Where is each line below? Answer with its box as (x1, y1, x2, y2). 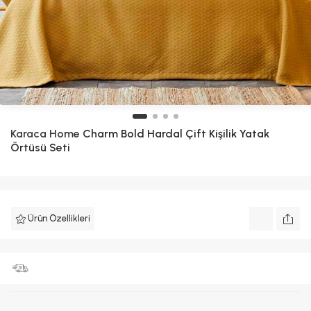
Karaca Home (10, 127, 80, 140)
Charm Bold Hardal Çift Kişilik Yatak (80, 127, 269, 140)
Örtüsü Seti (10, 141, 70, 154)
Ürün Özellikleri (28, 213, 90, 224)
